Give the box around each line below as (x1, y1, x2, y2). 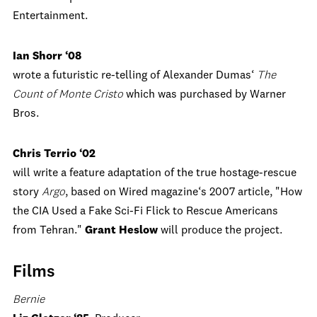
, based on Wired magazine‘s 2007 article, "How (65, 187, 302, 198)
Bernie (13, 294, 45, 306)
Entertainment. (13, 11, 88, 22)
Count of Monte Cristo (13, 89, 123, 100)
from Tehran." (13, 225, 85, 236)
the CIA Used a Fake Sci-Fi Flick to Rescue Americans (13, 206, 278, 217)
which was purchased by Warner (123, 89, 286, 100)
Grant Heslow (85, 225, 161, 236)
